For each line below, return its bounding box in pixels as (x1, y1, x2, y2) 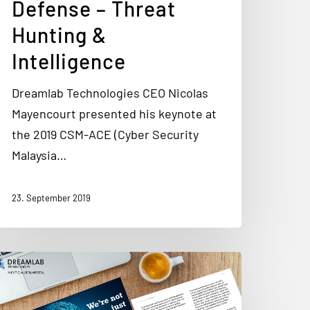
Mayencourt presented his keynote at (12, 106, 217, 121)
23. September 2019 (12, 192, 91, 204)
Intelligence (12, 48, 126, 73)
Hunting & (12, 22, 107, 47)
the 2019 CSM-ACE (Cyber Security (12, 127, 199, 142)
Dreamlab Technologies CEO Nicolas (12, 85, 208, 100)
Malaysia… (12, 147, 66, 163)
